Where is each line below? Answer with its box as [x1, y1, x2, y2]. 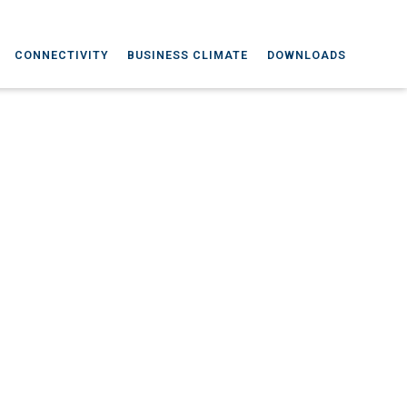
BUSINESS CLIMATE [127, 47, 249, 62]
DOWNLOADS [266, 47, 346, 62]
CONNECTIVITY [14, 47, 109, 62]
